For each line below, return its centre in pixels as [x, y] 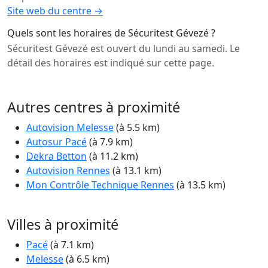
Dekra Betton [57, 156]
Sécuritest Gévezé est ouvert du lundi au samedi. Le [124, 49]
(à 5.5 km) [137, 128]
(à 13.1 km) [136, 171]
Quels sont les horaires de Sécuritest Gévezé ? [111, 33]
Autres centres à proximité [94, 107]
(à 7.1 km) [71, 245]
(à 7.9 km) [110, 142]
